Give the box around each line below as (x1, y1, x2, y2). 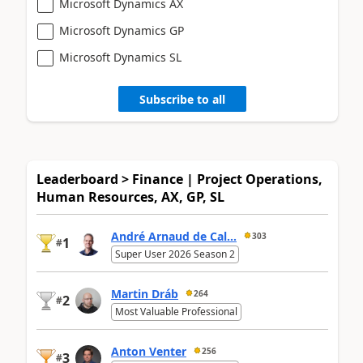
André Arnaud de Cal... (111, 228, 237, 244)
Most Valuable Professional (115, 305, 237, 319)
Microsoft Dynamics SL (59, 49, 181, 66)
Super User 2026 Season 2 (115, 247, 235, 262)
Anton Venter (111, 343, 186, 359)
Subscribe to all (139, 91, 225, 107)
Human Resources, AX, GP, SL (36, 188, 224, 207)
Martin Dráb (111, 285, 178, 301)
